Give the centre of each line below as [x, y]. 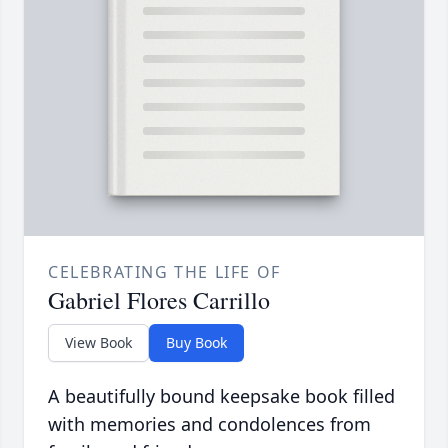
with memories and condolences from [209, 424]
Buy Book [196, 343]
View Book [98, 343]
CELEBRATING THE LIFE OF [164, 272]
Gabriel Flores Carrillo [159, 300]
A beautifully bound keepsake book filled [221, 396]
